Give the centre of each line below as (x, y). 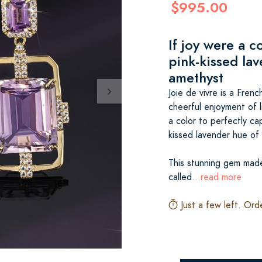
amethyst (196, 77)
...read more (217, 177)
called (180, 177)
